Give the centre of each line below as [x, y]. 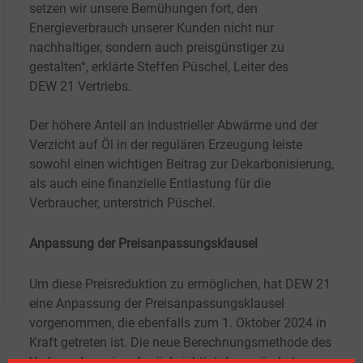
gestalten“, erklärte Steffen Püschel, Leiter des [159, 66]
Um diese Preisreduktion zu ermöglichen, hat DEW [171, 284]
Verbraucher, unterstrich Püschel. [122, 203]
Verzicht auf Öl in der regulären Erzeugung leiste [166, 144]
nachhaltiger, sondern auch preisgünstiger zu [157, 47]
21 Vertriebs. [96, 86]
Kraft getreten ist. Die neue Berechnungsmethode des [180, 342]
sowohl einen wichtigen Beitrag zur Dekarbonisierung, [181, 164]
